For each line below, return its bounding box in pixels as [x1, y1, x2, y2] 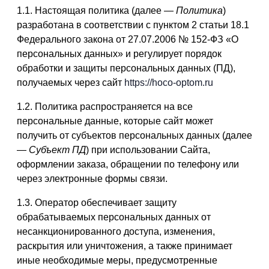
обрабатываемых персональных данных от [17, 212, 211, 222]
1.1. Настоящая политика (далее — [17, 5, 176, 16]
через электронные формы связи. [17, 174, 168, 184]
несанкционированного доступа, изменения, [17, 226, 215, 237]
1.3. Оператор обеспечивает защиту [17, 198, 177, 208]
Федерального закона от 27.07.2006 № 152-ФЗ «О [17, 34, 238, 44]
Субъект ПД [29, 145, 86, 155]
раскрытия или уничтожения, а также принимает [17, 241, 232, 251]
